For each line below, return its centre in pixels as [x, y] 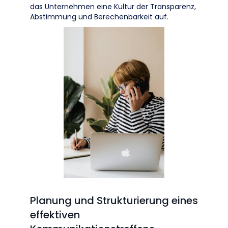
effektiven [55, 215]
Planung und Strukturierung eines [114, 201]
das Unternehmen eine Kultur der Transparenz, [113, 7]
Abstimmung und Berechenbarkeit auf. [99, 17]
